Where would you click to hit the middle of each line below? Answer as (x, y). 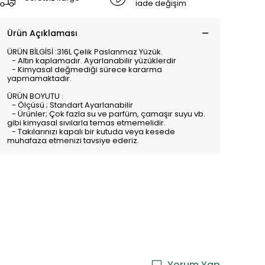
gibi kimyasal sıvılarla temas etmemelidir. (86, 123)
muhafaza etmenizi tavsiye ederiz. (75, 140)
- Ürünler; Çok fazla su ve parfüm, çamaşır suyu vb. (106, 114)
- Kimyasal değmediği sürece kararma (85, 70)
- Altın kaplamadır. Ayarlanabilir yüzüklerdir (92, 61)
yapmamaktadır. (39, 78)
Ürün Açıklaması (42, 33)
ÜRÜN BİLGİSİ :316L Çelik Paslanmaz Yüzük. (85, 52)
